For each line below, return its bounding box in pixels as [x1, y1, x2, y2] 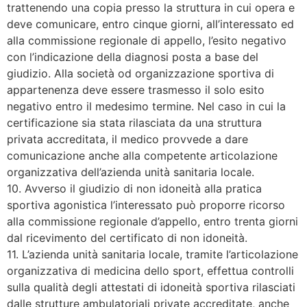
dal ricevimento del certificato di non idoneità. [7, 230, 247, 245]
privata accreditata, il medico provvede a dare [7, 132, 248, 146]
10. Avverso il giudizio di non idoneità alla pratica [7, 181, 262, 195]
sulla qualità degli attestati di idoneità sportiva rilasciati [7, 280, 295, 294]
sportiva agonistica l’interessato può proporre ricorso [7, 197, 285, 212]
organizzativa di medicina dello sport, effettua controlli [7, 263, 294, 278]
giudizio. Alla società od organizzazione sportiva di [7, 66, 274, 80]
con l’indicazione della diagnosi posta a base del [7, 49, 258, 64]
